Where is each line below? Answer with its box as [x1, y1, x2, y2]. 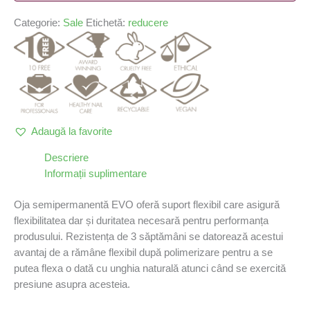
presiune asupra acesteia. [14, 278, 130, 290]
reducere [128, 17, 168, 28]
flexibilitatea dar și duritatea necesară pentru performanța [14, 215, 268, 226]
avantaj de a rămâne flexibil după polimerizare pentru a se [14, 246, 273, 258]
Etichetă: [86, 17, 128, 28]
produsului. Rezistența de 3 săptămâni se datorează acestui [14, 230, 283, 242]
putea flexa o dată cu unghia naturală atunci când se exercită [14, 262, 286, 274]
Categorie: [14, 17, 63, 28]
